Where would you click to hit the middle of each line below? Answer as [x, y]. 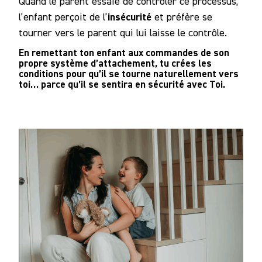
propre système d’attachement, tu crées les [115, 63]
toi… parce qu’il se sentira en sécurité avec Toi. [122, 85]
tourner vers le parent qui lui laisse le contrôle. [123, 32]
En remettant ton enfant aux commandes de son [124, 53]
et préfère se [182, 16]
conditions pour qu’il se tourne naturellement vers [129, 74]
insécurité [130, 16]
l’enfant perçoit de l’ [63, 16]
